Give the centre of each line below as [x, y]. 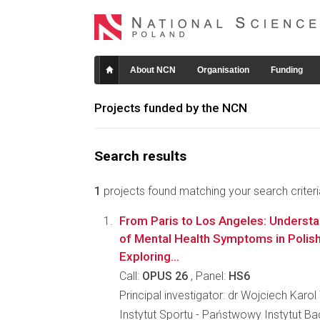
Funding [287, 70]
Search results [140, 156]
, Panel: [208, 276]
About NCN [153, 70]
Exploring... [149, 256]
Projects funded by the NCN [171, 108]
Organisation [223, 70]
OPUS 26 [165, 276]
